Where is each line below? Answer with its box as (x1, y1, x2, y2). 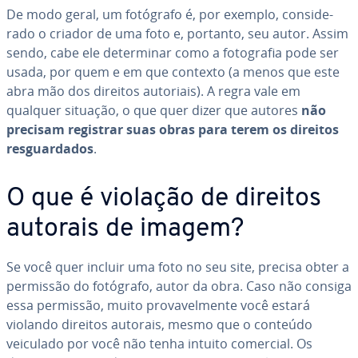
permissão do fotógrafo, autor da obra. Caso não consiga (6, 277, 352, 295)
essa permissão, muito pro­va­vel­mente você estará (6, 296, 310, 314)
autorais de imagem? (6, 217, 244, 242)
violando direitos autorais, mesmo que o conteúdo (6, 316, 312, 333)
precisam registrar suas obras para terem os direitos (6, 121, 339, 138)
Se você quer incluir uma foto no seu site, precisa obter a (6, 258, 349, 276)
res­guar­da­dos (6, 140, 93, 157)
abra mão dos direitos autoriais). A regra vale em (6, 82, 300, 100)
